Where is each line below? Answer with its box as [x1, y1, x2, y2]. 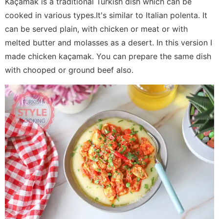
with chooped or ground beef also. [5, 65, 133, 75]
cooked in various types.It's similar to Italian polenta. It [5, 10, 207, 20]
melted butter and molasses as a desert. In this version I [5, 37, 212, 47]
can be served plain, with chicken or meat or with [5, 23, 188, 34]
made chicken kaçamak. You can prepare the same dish [5, 51, 211, 61]
